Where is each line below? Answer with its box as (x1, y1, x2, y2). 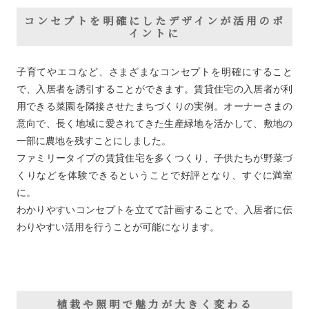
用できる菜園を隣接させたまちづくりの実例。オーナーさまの (16, 101, 293, 112)
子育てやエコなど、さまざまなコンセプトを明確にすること (16, 66, 293, 78)
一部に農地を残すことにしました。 (16, 135, 171, 147)
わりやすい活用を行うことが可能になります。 (16, 221, 219, 233)
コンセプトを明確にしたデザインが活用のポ (23, 13, 286, 28)
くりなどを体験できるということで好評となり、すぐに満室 (16, 170, 293, 181)
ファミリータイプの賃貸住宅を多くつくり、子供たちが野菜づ (16, 152, 293, 164)
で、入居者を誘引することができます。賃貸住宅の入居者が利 (16, 83, 293, 95)
